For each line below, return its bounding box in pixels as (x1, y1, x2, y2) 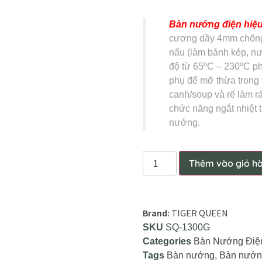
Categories (143, 236, 191, 246)
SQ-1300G (166, 222, 210, 232)
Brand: (143, 206, 171, 219)
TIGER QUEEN (171, 206, 228, 219)
